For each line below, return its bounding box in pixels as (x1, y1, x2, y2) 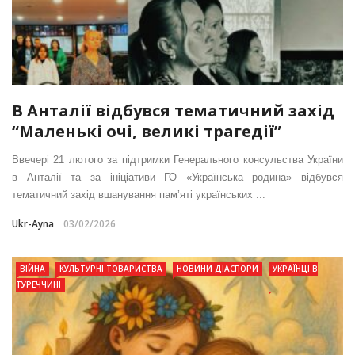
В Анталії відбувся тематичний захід (12, 99, 334, 121)
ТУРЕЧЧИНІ (16, 278, 61, 290)
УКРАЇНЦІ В (273, 262, 318, 274)
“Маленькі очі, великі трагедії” (12, 120, 281, 142)
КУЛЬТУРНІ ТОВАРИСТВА (59, 262, 162, 274)
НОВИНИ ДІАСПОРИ (177, 262, 258, 274)
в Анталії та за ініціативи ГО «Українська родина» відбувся (12, 170, 343, 183)
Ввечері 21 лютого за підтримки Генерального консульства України (12, 153, 343, 166)
